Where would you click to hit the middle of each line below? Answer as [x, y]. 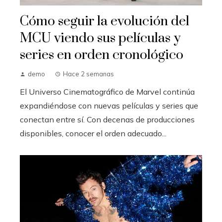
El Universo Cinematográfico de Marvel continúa [107, 91]
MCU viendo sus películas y [100, 38]
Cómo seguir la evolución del [105, 21]
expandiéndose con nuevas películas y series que [109, 105]
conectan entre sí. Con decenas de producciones [107, 119]
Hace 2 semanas [88, 74]
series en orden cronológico [102, 55]
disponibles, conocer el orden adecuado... [93, 133]
